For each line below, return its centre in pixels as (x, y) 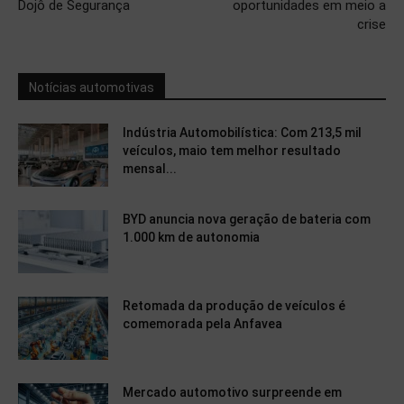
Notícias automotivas (92, 87)
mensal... (150, 168)
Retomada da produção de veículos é (234, 305)
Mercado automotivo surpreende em (232, 392)
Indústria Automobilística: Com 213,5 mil (242, 132)
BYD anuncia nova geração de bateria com (247, 219)
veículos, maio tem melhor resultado (232, 150)
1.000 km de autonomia (191, 237)
